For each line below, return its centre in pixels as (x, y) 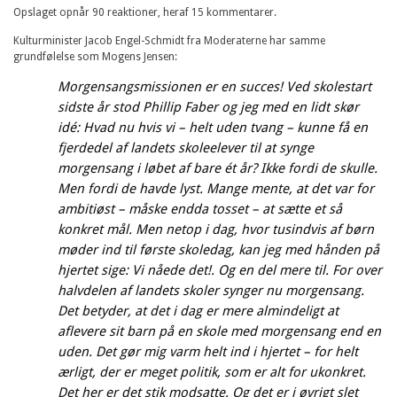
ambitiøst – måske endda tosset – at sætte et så (200, 209)
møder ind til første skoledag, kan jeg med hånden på (218, 249)
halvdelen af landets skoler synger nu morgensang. (211, 290)
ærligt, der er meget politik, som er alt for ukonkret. (212, 372)
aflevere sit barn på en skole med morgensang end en (219, 331)
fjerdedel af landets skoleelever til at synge (186, 148)
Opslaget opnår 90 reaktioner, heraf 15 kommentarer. (145, 12)
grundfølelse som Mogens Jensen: (95, 56)
